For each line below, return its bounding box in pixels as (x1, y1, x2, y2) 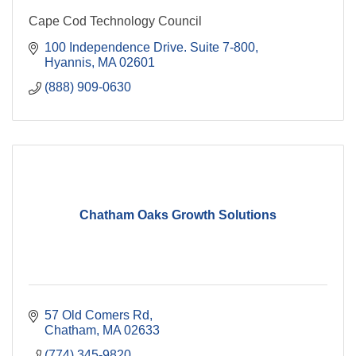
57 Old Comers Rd (44, 308, 149, 323)
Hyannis (44, 56, 91, 70)
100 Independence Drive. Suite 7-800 (44, 41, 255, 55)
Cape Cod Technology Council (29, 14, 202, 29)
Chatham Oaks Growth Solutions (79, 208, 277, 222)
